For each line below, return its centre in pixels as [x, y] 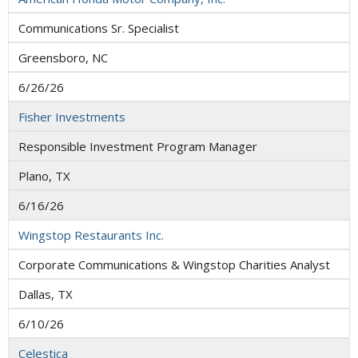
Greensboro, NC [63, 57]
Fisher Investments [72, 116]
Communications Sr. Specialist [99, 28]
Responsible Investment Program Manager [138, 146]
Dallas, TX [46, 294]
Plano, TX [44, 175]
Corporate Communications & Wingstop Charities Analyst [174, 264]
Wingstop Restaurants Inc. [91, 235]
